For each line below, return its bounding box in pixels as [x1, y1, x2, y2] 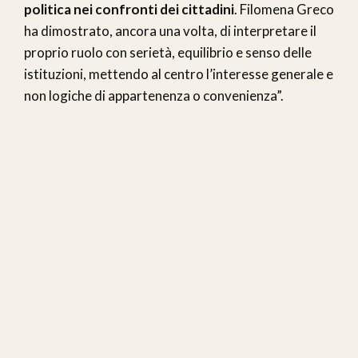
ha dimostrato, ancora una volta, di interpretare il [24, 22, 316, 40]
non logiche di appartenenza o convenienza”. [24, 87, 284, 105]
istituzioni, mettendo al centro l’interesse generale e [24, 66, 333, 83]
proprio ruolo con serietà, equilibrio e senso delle [24, 44, 312, 62]
